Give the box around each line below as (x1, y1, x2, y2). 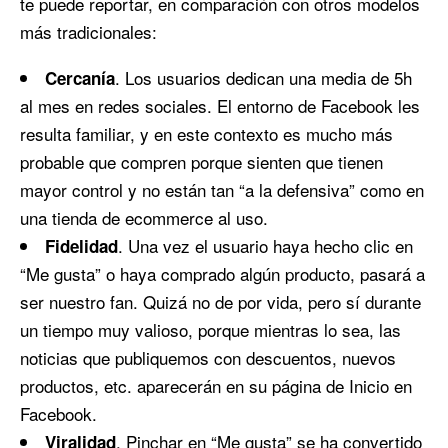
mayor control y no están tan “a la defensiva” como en (20, 176, 424, 202)
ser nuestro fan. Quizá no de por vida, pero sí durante (20, 288, 421, 314)
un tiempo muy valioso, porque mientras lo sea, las (20, 316, 401, 342)
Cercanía (45, 65, 115, 90)
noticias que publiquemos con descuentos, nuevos (20, 344, 396, 370)
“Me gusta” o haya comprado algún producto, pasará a (20, 260, 425, 286)
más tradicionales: (20, 18, 157, 44)
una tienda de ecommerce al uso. (20, 204, 268, 230)
